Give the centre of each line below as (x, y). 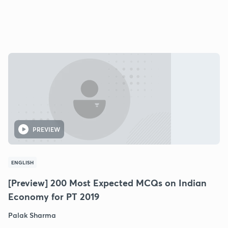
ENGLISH (22, 162)
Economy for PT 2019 (54, 196)
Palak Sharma (32, 215)
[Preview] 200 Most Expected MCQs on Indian (107, 182)
